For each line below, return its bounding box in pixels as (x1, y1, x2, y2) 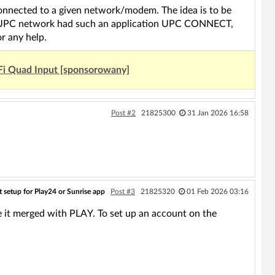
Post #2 (110, 109, 136, 117)
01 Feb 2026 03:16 (186, 188, 249, 195)
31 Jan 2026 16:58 (187, 109, 249, 117)
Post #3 (110, 188, 135, 195)
